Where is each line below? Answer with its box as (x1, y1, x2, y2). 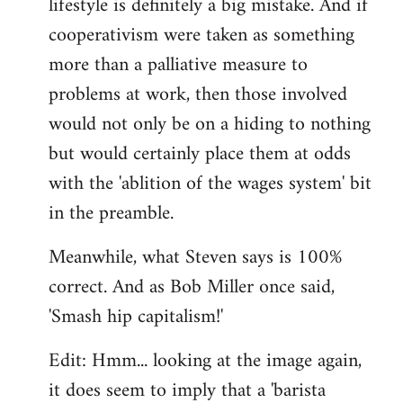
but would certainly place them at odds (49, 137, 351, 173)
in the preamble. (49, 196, 174, 232)
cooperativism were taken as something (49, 18, 354, 54)
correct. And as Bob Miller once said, (49, 270, 335, 306)
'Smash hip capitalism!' (49, 300, 223, 336)
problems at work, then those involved (49, 77, 347, 113)
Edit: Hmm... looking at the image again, (49, 344, 362, 380)
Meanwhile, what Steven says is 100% (49, 240, 342, 276)
